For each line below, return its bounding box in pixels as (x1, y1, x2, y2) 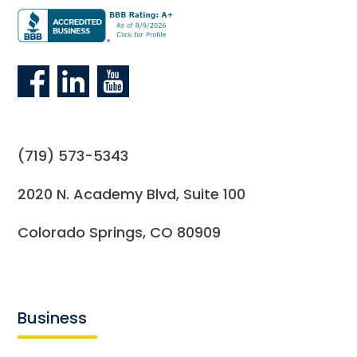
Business (18, 306, 88, 329)
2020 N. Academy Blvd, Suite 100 (18, 183, 246, 204)
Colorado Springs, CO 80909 (18, 222, 222, 242)
